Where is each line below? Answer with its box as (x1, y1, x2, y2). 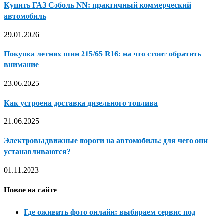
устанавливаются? (4, 147, 71, 156)
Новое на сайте (4, 185, 57, 194)
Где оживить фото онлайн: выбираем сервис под (24, 207, 195, 216)
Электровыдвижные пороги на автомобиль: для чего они (4, 137, 208, 145)
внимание (4, 60, 39, 69)
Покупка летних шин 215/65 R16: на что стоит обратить (4, 50, 201, 58)
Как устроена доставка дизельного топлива (4, 98, 158, 107)
